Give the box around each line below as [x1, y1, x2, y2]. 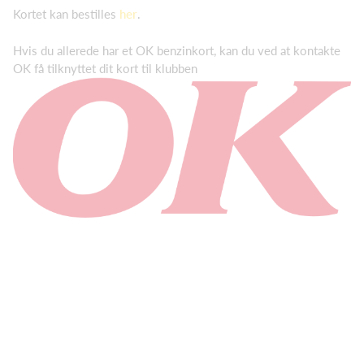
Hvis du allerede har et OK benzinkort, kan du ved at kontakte [13, 43, 340, 58]
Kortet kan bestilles [13, 6, 119, 22]
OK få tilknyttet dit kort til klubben [13, 61, 197, 76]
